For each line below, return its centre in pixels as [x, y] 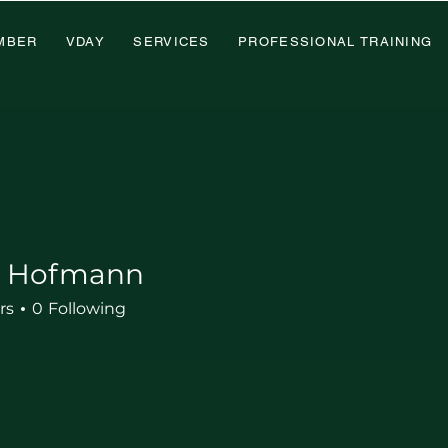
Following [87, 308]
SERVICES [171, 41]
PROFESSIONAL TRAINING [335, 41]
